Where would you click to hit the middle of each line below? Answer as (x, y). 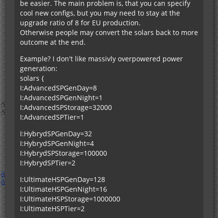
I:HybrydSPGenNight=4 (57, 143)
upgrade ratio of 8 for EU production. (80, 22)
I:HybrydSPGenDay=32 (56, 133)
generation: (39, 68)
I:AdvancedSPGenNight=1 (61, 97)
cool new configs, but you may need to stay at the (100, 13)
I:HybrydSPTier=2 (48, 163)
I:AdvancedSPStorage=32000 (66, 107)
